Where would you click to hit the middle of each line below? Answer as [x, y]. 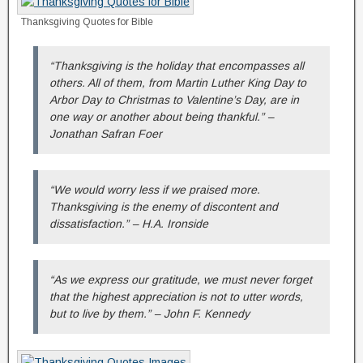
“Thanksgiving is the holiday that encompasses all [177, 66]
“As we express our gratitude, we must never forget [181, 280]
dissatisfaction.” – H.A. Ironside [129, 224]
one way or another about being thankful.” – [162, 117]
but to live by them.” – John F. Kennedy [149, 314]
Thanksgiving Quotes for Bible [87, 22]
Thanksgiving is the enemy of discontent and [164, 207]
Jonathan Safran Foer [106, 134]
